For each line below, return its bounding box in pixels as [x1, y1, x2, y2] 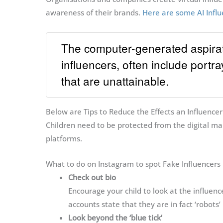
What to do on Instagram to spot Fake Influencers [46, 158, 221, 169]
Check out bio [68, 172, 116, 182]
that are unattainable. [61, 72, 169, 89]
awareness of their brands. [46, 7, 142, 17]
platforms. [46, 133, 82, 143]
